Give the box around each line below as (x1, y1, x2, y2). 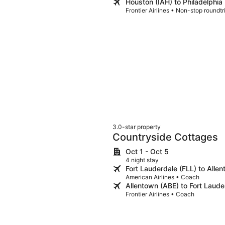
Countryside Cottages (113, 131, 218, 143)
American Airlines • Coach (126, 173, 199, 181)
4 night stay (126, 156, 159, 164)
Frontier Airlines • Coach (126, 190, 194, 198)
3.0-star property (113, 123, 161, 131)
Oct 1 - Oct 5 (126, 147, 169, 156)
